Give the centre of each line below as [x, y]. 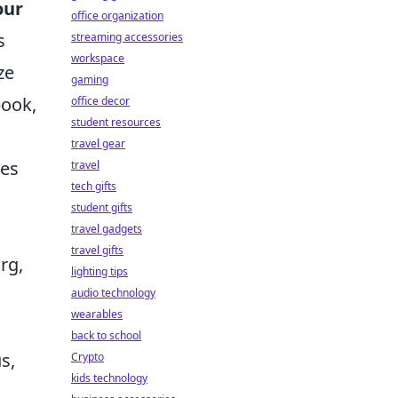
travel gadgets [107, 229]
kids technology [109, 378]
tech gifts [94, 186]
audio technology [113, 293]
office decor [100, 101]
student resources [116, 122]
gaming [90, 80]
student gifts [102, 207]
